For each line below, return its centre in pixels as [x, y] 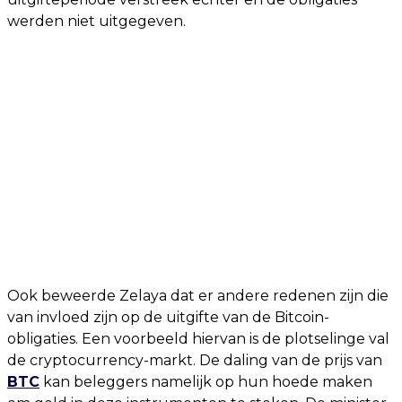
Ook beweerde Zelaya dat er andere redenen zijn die [198, 296]
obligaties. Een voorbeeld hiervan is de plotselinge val [198, 339]
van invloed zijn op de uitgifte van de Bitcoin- [168, 317]
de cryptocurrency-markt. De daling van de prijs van [195, 360]
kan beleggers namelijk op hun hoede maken [206, 382]
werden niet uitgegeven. [96, 21]
